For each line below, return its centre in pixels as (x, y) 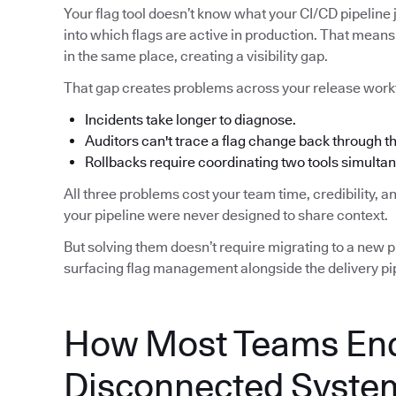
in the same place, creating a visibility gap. (196, 57)
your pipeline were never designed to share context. (226, 216)
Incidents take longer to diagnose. (190, 120)
